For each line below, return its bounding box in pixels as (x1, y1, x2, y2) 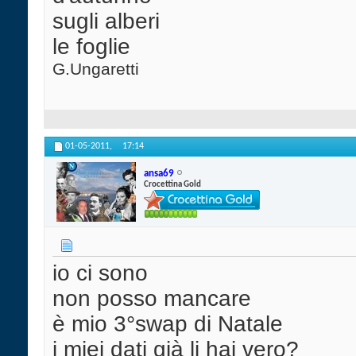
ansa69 (144, 168, 174, 179)
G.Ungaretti (52, 60, 139, 79)
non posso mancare (52, 286, 251, 311)
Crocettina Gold (144, 180, 201, 189)
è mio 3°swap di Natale (52, 311, 283, 337)
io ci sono (52, 261, 148, 286)
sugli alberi (52, 9, 160, 34)
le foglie (52, 34, 130, 60)
